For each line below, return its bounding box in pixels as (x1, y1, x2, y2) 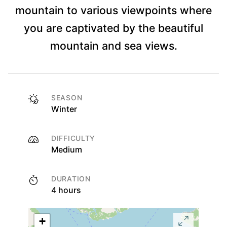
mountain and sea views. (50, 39, 177, 53)
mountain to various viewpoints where (15, 4, 212, 17)
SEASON (51, 93, 83, 102)
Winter (51, 104, 77, 115)
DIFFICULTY (51, 134, 95, 143)
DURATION (51, 174, 91, 183)
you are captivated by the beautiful (24, 21, 203, 35)
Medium (51, 144, 82, 155)
